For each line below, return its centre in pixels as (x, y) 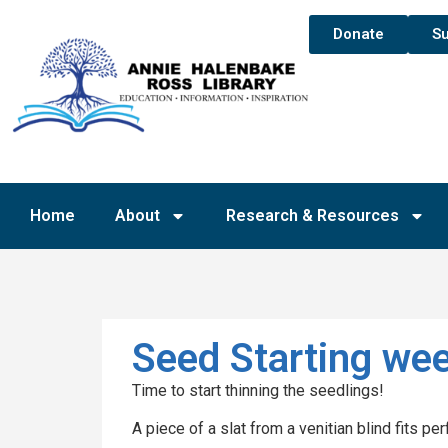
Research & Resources (312, 215)
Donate (358, 34)
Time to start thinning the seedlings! (258, 390)
